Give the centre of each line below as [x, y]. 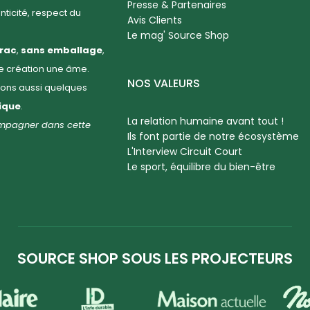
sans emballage [62, 51]
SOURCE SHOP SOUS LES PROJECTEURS [155, 259]
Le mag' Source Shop [178, 36]
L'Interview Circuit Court [184, 152]
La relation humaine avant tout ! [205, 121]
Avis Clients [154, 20]
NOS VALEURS [163, 84]
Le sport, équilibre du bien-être [201, 167]
